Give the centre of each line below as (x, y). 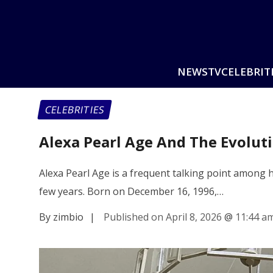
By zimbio (61, 217)
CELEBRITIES (75, 110)
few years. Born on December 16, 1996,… (131, 191)
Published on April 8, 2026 (163, 217)
